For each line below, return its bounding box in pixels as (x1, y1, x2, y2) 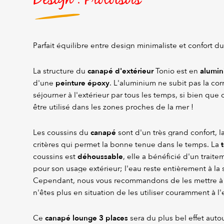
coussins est (33, 152, 77, 161)
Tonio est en (153, 66, 200, 76)
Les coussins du (33, 128, 90, 137)
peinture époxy (55, 78, 109, 88)
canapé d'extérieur (87, 66, 153, 76)
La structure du (33, 66, 87, 76)
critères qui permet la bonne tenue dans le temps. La (33, 140, 219, 149)
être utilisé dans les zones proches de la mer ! (33, 102, 193, 112)
